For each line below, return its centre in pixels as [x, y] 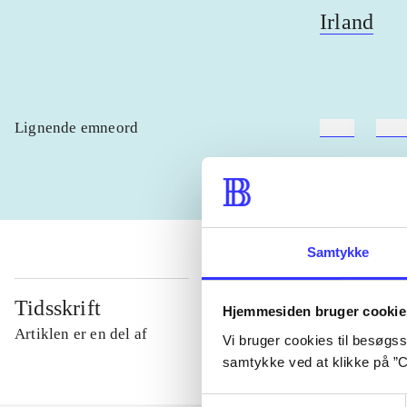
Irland [347, 22]
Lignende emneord [77, 128]
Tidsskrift [58, 308]
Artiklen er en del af [81, 334]
